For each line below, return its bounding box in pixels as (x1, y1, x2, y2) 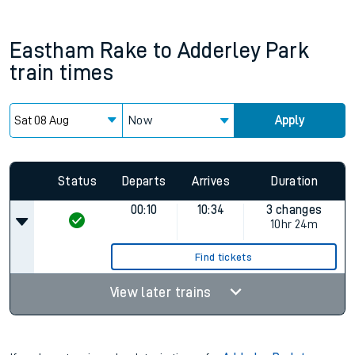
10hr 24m (269, 218, 319, 231)
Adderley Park (177, 40, 310, 62)
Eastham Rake (10, 40, 148, 62)
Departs (122, 174, 166, 188)
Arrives (192, 174, 230, 188)
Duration (271, 174, 319, 188)
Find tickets (195, 251, 253, 262)
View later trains (109, 285, 215, 300)
